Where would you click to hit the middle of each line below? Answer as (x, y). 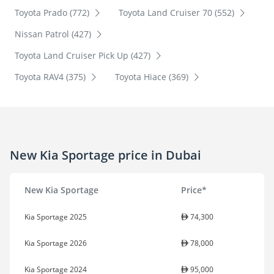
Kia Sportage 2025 (56, 217)
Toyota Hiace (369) (153, 77)
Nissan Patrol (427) (54, 34)
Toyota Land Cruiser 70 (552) (177, 13)
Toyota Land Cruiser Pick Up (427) (84, 56)
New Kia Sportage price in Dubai (106, 155)
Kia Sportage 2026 (56, 243)
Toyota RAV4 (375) (51, 77)
